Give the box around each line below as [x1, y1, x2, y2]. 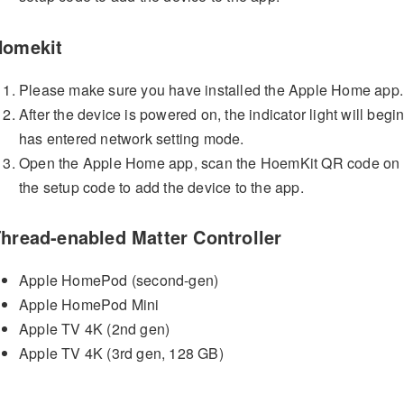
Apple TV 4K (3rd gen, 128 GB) [19, 343, 224, 364]
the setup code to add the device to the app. [19, 176, 304, 197]
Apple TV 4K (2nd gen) [19, 318, 170, 340]
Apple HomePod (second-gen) [19, 270, 219, 291]
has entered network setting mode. [19, 127, 244, 149]
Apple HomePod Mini [19, 294, 160, 316]
